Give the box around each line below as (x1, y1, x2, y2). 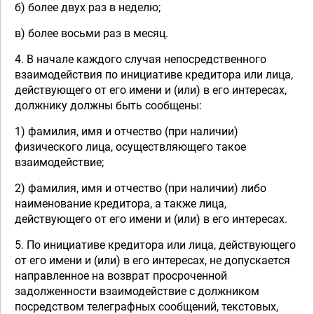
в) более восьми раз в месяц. (15, 27, 168, 40)
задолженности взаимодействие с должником (15, 285, 259, 298)
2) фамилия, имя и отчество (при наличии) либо (15, 182, 266, 195)
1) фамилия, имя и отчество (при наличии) (15, 125, 238, 138)
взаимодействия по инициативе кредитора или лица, (15, 68, 293, 81)
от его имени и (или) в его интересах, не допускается (15, 254, 290, 267)
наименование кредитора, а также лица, (15, 197, 226, 210)
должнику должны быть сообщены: (15, 99, 202, 112)
